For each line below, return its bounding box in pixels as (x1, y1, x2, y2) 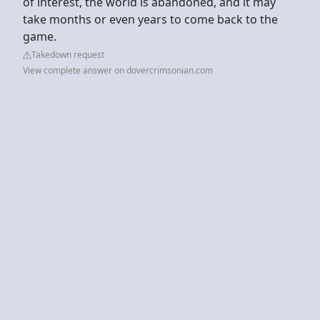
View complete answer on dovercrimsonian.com (23, 64, 213, 76)
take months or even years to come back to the (23, 11, 278, 27)
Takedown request (31, 48, 104, 61)
